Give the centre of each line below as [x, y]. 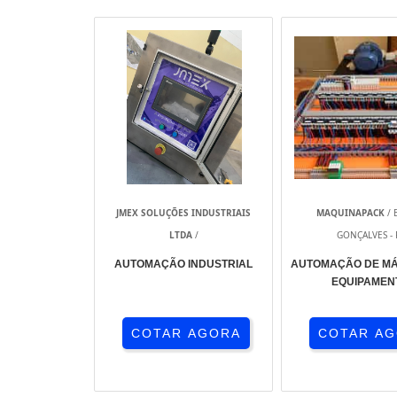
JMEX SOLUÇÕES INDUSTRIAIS [183, 213]
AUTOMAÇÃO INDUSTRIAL [183, 265]
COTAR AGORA [186, 334]
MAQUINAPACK [351, 213]
